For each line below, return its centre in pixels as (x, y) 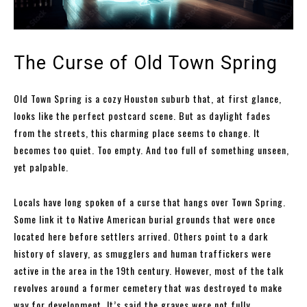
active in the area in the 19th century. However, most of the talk (149, 271)
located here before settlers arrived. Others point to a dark (141, 236)
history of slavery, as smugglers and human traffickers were (143, 254)
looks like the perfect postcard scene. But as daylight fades (142, 116)
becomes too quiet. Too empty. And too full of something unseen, (151, 150)
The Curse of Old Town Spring (146, 63)
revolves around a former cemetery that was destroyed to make (148, 288)
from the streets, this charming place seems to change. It (137, 133)
